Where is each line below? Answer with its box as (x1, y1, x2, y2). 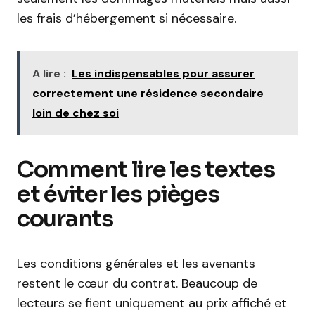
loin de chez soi (32, 105, 119, 120)
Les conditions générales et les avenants (17, 255, 255, 272)
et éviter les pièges (17, 180, 219, 208)
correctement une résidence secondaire (32, 86, 264, 101)
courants (17, 205, 113, 233)
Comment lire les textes (17, 155, 275, 184)
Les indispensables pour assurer (72, 66, 255, 81)
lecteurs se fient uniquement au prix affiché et (17, 295, 287, 311)
